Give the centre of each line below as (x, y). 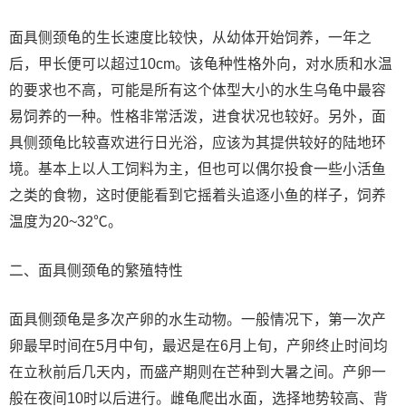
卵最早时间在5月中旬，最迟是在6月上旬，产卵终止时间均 (198, 346)
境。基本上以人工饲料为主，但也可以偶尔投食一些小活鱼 (198, 169)
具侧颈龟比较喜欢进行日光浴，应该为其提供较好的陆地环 (198, 143)
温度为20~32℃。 (66, 222)
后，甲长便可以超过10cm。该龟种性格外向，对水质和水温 (201, 64)
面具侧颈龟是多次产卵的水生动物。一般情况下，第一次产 (198, 320)
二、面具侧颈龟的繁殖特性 (96, 271)
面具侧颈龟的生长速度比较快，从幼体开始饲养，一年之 (190, 38)
